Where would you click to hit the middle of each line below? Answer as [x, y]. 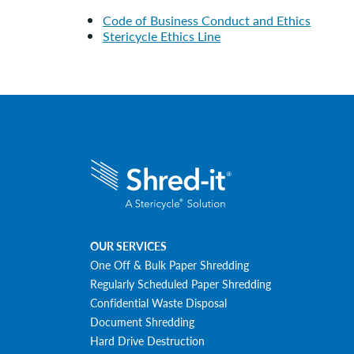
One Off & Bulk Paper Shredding [170, 264]
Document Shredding [143, 321]
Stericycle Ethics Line [162, 36]
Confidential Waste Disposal [159, 302]
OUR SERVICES [129, 245]
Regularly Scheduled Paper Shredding [181, 283]
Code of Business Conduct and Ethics [207, 21]
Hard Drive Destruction [148, 340]
